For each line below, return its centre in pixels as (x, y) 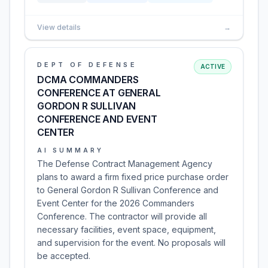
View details (59, 27)
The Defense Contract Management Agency (125, 164)
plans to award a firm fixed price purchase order (133, 177)
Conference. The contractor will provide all (122, 216)
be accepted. (64, 256)
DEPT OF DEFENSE (87, 65)
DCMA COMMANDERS (88, 80)
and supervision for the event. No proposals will (131, 243)
